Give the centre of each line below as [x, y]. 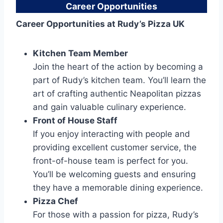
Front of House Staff [75, 120]
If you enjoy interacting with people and [111, 134]
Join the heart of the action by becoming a [118, 66]
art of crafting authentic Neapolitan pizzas [117, 93]
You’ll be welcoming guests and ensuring [114, 174]
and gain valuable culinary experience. [110, 107]
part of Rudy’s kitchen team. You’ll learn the [119, 80]
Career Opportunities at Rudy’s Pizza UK [100, 24]
